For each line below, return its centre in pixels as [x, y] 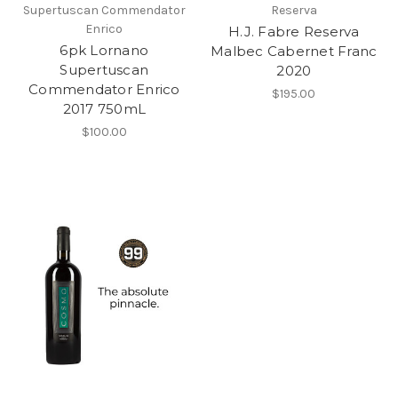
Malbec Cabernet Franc [294, 51]
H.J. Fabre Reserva [294, 31]
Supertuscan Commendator [104, 10]
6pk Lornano [104, 50]
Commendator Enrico [104, 89]
